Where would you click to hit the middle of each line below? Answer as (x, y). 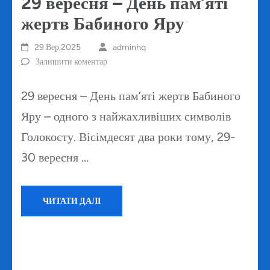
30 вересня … (55, 158)
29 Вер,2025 (58, 48)
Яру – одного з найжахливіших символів (126, 117)
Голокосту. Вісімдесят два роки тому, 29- (128, 137)
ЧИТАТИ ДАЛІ (72, 201)
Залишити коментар (71, 62)
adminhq (129, 48)
